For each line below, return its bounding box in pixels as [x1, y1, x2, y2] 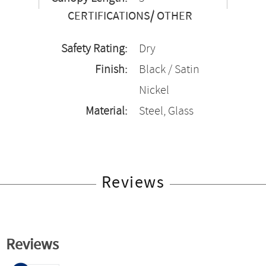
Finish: [95, 62, 127, 78]
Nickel [139, 83, 169, 99]
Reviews [101, 172, 165, 194]
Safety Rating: [61, 41, 127, 57]
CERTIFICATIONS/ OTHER [68, 8, 192, 24]
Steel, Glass [139, 103, 194, 119]
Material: [85, 103, 127, 119]
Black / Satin [139, 62, 199, 78]
